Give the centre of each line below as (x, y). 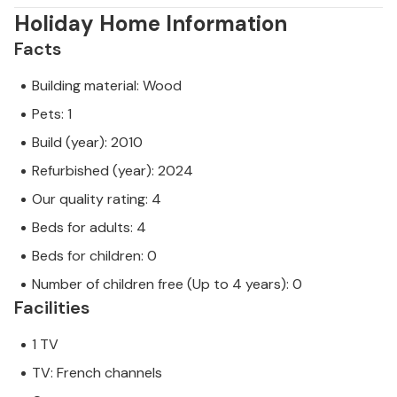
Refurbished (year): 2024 (113, 171)
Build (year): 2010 (87, 143)
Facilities (52, 308)
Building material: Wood (107, 86)
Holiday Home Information (151, 24)
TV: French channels (97, 373)
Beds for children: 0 (94, 256)
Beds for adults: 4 (89, 228)
